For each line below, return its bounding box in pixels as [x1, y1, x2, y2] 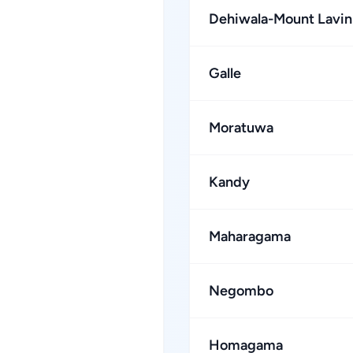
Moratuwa [209, 119, 273, 136]
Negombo [209, 282, 273, 299]
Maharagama [209, 228, 291, 245]
